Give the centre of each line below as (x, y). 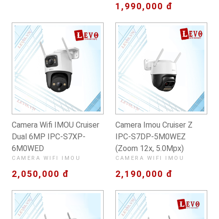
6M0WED (28, 148)
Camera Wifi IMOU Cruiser (55, 125)
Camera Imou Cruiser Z (154, 125)
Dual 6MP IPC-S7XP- (49, 137)
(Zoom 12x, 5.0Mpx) (150, 148)
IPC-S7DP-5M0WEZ (151, 137)
